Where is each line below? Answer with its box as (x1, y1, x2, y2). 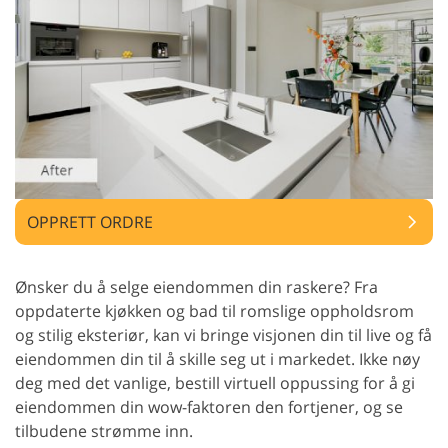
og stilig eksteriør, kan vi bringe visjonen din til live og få (15, 323, 432, 346)
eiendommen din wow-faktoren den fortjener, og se (15, 395, 403, 418)
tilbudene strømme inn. (15, 419, 193, 442)
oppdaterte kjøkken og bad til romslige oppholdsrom (15, 299, 414, 322)
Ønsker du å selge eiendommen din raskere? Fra (15, 275, 378, 298)
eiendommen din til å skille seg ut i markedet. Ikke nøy (15, 347, 420, 370)
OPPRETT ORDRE (27, 210, 153, 233)
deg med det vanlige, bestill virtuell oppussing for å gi (15, 371, 415, 394)
